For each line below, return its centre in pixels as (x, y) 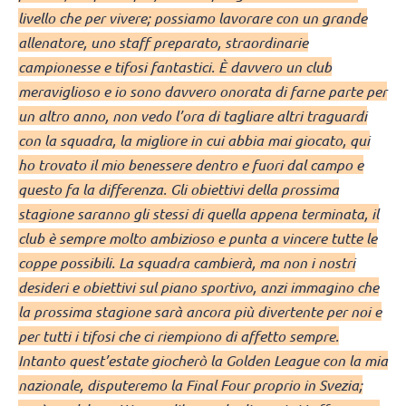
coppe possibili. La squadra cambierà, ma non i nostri (187, 262)
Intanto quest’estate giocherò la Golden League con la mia (203, 360)
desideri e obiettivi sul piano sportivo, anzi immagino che (198, 286)
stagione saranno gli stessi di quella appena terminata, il (198, 213)
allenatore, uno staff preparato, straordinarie (163, 42)
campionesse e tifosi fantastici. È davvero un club (175, 66)
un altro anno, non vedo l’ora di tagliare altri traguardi (193, 115)
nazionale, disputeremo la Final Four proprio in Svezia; (190, 384)
